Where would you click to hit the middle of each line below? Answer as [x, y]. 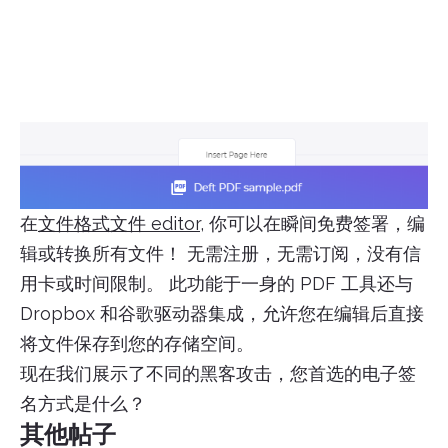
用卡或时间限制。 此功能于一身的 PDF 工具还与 [216, 283]
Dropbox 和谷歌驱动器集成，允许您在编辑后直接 [222, 313]
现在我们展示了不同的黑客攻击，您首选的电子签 [218, 373]
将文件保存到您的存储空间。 [137, 343]
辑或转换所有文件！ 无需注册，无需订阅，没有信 [220, 253]
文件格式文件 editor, [121, 223]
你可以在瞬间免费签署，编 [314, 223]
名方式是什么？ [83, 403]
